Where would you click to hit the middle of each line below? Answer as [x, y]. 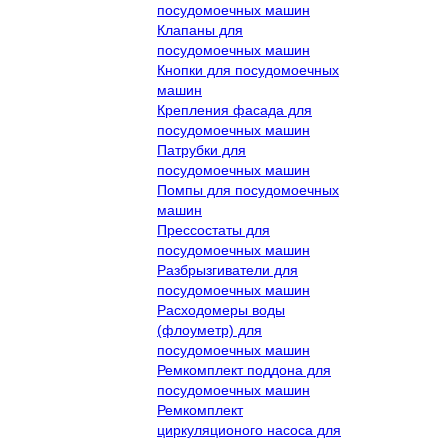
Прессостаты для [213, 230]
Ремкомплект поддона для [244, 370]
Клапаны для [200, 30]
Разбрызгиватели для [227, 270]
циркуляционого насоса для [249, 430]
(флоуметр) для [209, 330]
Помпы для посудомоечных [248, 190]
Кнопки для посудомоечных [248, 70]
